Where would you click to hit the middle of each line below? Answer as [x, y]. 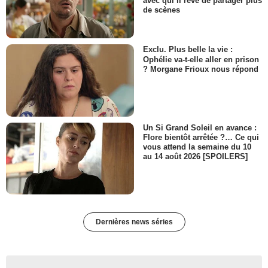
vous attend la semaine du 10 [197, 147]
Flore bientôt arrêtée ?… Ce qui [201, 137]
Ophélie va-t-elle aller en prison [201, 59]
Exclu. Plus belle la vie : [188, 50]
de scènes [162, 10]
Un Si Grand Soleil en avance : [200, 127]
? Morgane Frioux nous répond [201, 69]
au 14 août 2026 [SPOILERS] [195, 157]
